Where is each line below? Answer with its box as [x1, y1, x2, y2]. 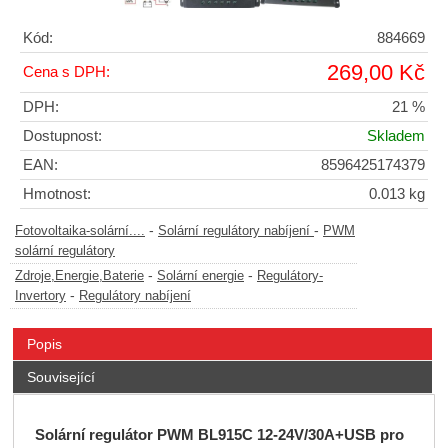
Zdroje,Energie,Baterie [15, 268, 144, 283]
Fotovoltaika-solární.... [15, 223, 145, 238]
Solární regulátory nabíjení [158, 223, 314, 238]
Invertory [15, 288, 66, 303]
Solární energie [157, 268, 244, 283]
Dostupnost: [23, 127, 102, 144]
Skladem [367, 127, 425, 144]
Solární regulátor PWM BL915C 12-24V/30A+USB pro [34, 427, 404, 444]
